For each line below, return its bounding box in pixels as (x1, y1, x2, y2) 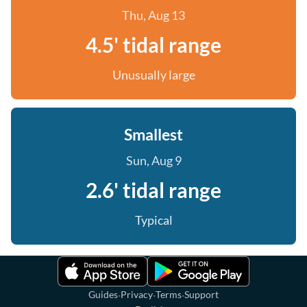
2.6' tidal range (86, 177, 221, 202)
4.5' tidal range (86, 32, 221, 57)
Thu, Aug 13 (122, 8, 185, 23)
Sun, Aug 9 (125, 153, 182, 168)
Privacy (121, 288, 153, 300)
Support (184, 288, 219, 300)
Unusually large (112, 67, 195, 82)
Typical (134, 212, 173, 228)
